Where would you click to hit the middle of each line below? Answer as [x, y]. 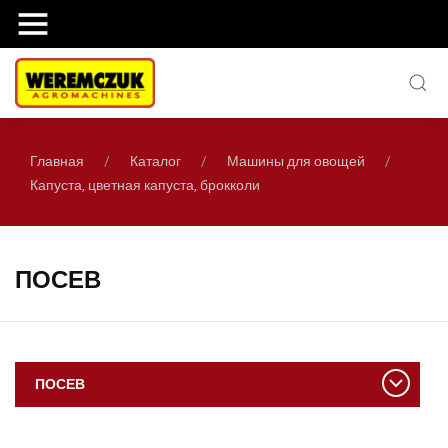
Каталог [155, 160]
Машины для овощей [296, 160]
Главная [57, 160]
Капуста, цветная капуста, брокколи [145, 184]
